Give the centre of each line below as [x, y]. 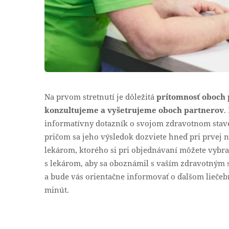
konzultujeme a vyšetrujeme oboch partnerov [134, 110]
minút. [57, 190]
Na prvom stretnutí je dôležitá [100, 97]
